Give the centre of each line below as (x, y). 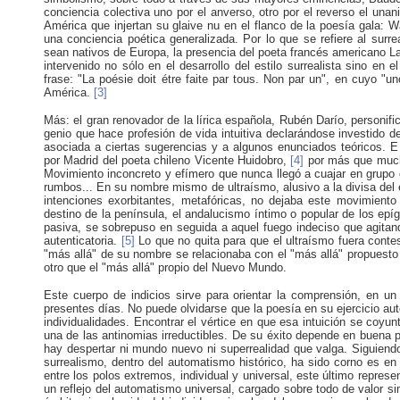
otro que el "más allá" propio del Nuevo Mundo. (165, 267)
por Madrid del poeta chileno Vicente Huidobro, (165, 160)
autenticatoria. (80, 241)
